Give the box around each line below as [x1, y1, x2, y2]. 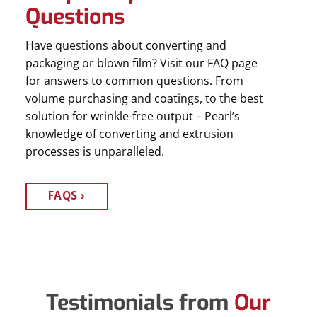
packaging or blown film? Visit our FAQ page [25, 55, 258, 71]
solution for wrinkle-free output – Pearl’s [25, 108, 240, 125]
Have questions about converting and [25, 38, 226, 54]
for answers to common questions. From [25, 73, 243, 89]
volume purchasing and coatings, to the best [25, 91, 263, 107]
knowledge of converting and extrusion [25, 126, 234, 142]
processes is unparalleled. [25, 144, 164, 160]
